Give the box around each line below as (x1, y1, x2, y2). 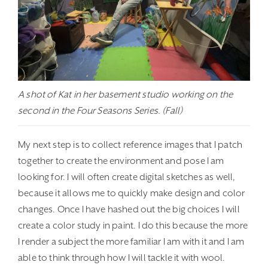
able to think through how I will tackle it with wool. (18, 252, 226, 263)
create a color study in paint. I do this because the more (18, 220, 248, 231)
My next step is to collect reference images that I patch (18, 139, 243, 150)
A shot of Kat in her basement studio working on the (18, 89, 233, 100)
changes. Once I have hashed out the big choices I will (18, 203, 240, 215)
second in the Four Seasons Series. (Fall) (18, 105, 183, 116)
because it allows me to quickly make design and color (18, 187, 245, 199)
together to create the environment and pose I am (18, 155, 224, 166)
